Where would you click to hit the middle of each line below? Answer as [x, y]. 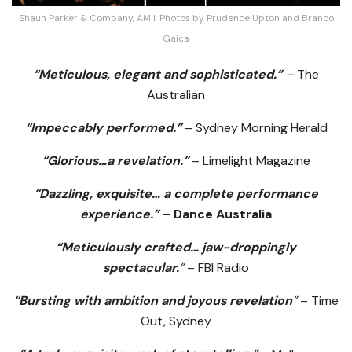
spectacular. [141, 268]
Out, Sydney [176, 321]
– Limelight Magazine [249, 161]
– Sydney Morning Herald [254, 128]
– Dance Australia [217, 214]
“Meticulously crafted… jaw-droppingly [176, 247]
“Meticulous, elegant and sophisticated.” [158, 75]
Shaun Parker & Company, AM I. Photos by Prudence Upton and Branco [176, 18]
